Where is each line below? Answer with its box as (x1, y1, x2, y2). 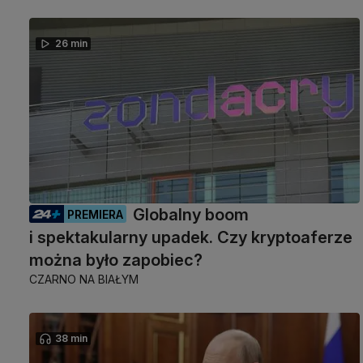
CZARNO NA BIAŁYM (29, 272, 139, 287)
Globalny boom (133, 205, 249, 225)
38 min (55, 332, 88, 345)
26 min (55, 37, 88, 50)
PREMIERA (67, 207, 123, 222)
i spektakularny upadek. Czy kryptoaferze (29, 228, 352, 248)
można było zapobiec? (29, 250, 203, 271)
